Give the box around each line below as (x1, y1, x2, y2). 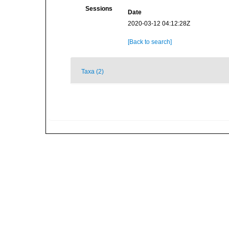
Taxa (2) (81, 68, 104, 75)
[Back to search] (127, 38, 172, 45)
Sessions (85, 5, 112, 12)
